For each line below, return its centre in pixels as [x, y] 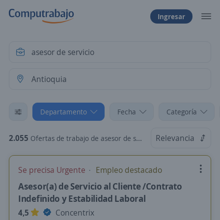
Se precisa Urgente [53, 170]
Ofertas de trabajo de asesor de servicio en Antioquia [83, 138]
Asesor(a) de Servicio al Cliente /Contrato [100, 186]
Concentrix [74, 213]
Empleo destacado [128, 170]
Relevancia [175, 138]
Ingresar [171, 16]
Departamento [64, 112]
